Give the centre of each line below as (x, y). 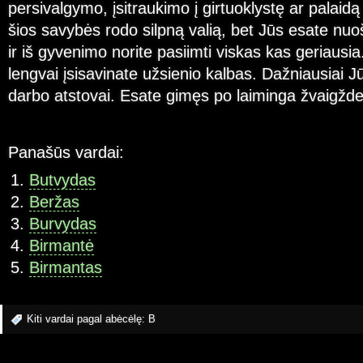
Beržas (54, 202)
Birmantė (61, 246)
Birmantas (65, 268)
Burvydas (62, 224)
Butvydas (62, 180)
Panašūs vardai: (66, 152)
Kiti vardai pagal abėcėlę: (88, 318)
